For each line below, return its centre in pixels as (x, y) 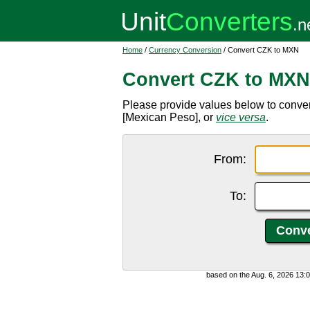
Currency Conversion (185, 50)
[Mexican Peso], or (169, 117)
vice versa (241, 117)
